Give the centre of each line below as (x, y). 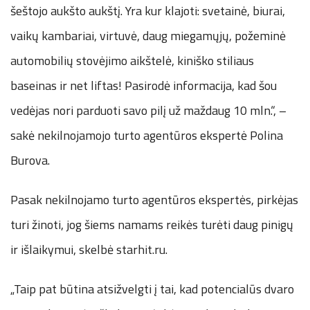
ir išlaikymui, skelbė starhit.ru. (89, 249)
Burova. (30, 160)
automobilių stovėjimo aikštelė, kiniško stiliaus (132, 60)
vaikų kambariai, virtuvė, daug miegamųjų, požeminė (148, 35)
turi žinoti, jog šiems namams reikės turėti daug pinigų (152, 224)
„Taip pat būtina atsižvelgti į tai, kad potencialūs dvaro (152, 289)
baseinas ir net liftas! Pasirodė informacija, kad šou (144, 85)
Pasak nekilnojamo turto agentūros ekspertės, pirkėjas (154, 199)
